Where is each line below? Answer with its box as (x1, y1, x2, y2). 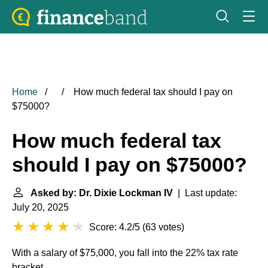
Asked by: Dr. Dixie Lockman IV (31, 188, 173, 198)
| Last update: (173, 188, 237, 198)
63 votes (145, 222, 181, 232)
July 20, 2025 (12, 202, 69, 212)
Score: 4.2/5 (89, 222, 140, 232)
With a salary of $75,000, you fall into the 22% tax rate (12, 248, 238, 258)
